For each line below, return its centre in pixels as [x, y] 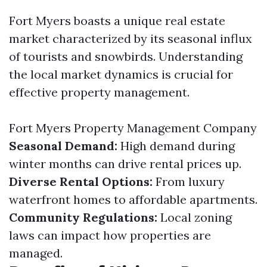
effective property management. [99, 92]
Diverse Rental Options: [81, 181]
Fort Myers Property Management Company [133, 128]
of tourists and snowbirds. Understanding [126, 56]
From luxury [189, 181]
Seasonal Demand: [63, 146]
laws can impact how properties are [110, 235]
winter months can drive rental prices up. [125, 164]
